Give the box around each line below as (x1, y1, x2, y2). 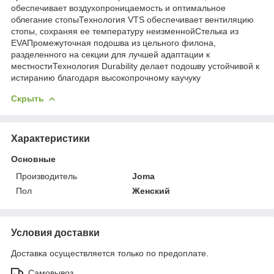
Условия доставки (11, 227, 100, 238)
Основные (11, 154, 56, 164)
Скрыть (11, 93, 44, 103)
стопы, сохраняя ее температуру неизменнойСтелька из (11, 26, 239, 36)
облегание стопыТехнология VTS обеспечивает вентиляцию (11, 14, 254, 24)
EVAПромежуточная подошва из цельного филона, (11, 37, 216, 48)
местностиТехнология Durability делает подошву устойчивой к (11, 61, 259, 71)
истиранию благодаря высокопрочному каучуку (11, 72, 201, 83)
